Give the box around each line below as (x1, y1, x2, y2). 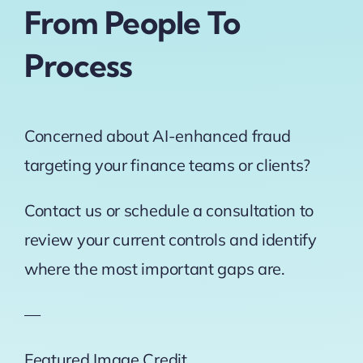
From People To (23, 3, 241, 43)
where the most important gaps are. (23, 258, 285, 280)
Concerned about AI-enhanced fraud (23, 126, 292, 147)
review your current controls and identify (23, 229, 317, 250)
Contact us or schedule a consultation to (23, 200, 314, 221)
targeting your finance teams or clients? (23, 155, 314, 176)
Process (23, 46, 133, 86)
